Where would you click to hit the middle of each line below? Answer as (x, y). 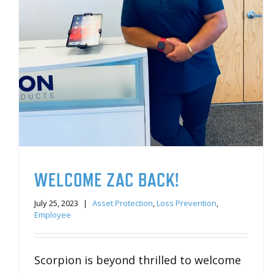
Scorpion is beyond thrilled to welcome (138, 260)
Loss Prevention (187, 203)
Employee (53, 215)
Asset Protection (123, 203)
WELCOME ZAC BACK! (107, 180)
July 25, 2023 (56, 203)
